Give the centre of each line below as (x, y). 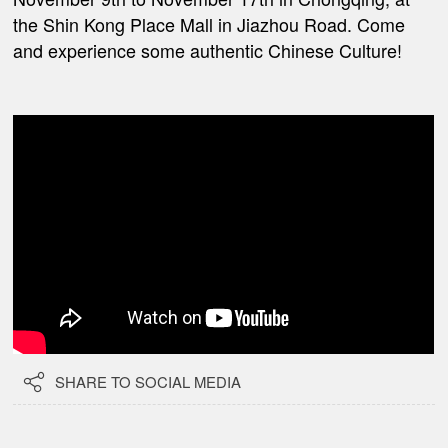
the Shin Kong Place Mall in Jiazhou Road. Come (209, 24)
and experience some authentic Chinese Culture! (208, 50)
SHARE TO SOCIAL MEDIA (148, 382)
